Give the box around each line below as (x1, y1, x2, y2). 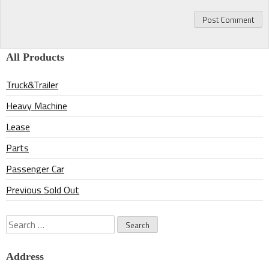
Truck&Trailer (6, 77, 58, 92)
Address (6, 250, 44, 262)
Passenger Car (6, 161, 64, 176)
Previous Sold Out (6, 182, 79, 197)
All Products (6, 50, 64, 63)
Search (5, 214, 32, 229)
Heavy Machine (6, 98, 67, 113)
